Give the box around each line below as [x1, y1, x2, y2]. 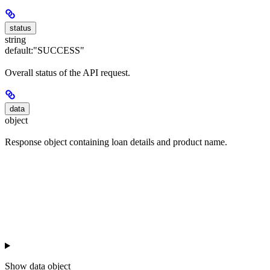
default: [5, 45, 33, 56]
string [5, 34, 26, 45]
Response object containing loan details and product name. [5, 136, 227, 147]
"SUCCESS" [33, 45, 84, 56]
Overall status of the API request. [5, 67, 130, 78]
